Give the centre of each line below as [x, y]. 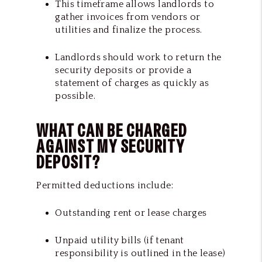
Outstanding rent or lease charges [131, 213]
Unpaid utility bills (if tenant [120, 240]
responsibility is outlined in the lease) [140, 253]
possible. [75, 96]
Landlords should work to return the [138, 57]
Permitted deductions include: [105, 185]
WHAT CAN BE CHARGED [112, 130]
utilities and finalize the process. [129, 30]
